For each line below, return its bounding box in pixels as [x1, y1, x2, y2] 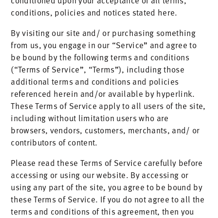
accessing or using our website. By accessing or [11, 168, 189, 181]
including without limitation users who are [11, 111, 169, 124]
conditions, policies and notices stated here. [11, 6, 178, 18]
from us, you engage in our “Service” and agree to [11, 38, 197, 51]
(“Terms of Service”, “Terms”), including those [11, 63, 185, 75]
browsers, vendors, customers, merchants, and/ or [11, 124, 200, 136]
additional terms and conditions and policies [11, 75, 179, 88]
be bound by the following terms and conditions [11, 51, 190, 63]
